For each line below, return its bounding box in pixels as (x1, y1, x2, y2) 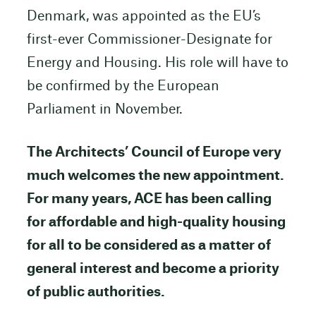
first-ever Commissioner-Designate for (26, 33, 272, 47)
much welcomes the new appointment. (26, 169, 284, 183)
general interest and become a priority (26, 262, 279, 276)
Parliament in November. (26, 103, 190, 117)
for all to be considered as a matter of (26, 239, 271, 253)
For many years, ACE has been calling (26, 193, 272, 207)
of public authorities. (26, 286, 165, 300)
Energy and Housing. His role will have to (26, 56, 288, 71)
